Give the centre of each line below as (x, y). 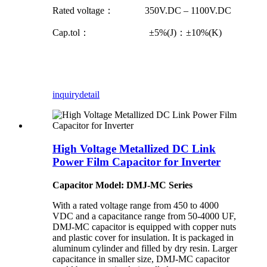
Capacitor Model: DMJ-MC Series (122, 185)
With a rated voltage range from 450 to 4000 (136, 205)
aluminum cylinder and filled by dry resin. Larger (145, 248)
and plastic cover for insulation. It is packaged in (143, 237)
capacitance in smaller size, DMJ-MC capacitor (141, 259)
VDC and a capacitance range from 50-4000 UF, (144, 216)
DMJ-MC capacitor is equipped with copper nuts (144, 226)
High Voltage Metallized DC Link (134, 149)
